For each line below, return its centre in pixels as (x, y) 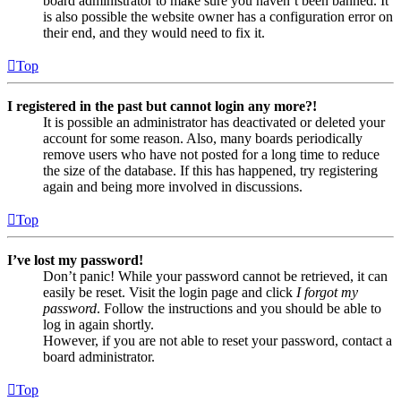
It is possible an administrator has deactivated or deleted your (214, 122)
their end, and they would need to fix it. (154, 32)
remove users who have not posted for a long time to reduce (211, 154)
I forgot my (327, 292)
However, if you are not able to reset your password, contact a (218, 340)
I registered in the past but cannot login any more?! (162, 106)
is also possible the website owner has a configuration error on (218, 16)
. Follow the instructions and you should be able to (239, 308)
